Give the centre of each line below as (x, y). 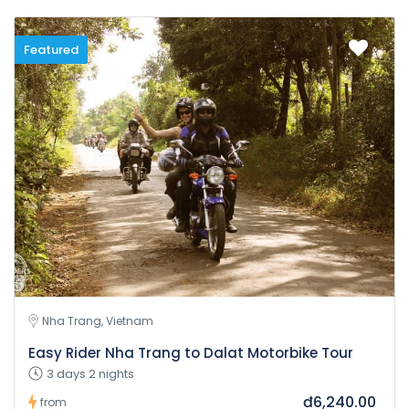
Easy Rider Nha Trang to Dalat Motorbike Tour (191, 352)
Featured (51, 50)
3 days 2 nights (90, 374)
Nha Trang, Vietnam (98, 320)
